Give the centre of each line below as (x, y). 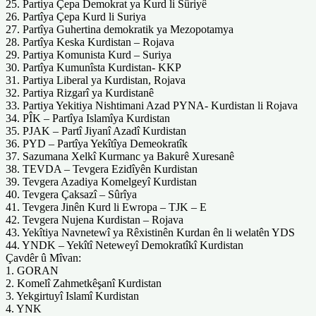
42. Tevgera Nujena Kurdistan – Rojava (95, 219)
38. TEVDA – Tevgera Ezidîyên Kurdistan (102, 169)
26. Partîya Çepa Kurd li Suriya (76, 16)
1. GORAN (32, 270)
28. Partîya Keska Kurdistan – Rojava (90, 42)
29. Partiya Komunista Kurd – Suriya (89, 54)
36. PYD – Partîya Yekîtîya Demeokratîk (97, 143)
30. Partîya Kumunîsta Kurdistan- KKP (93, 67)
